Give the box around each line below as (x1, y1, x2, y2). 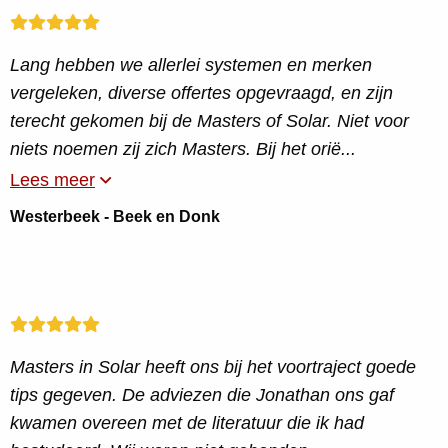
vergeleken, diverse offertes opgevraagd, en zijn (10, 83, 393, 103)
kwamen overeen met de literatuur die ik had (10, 413, 364, 433)
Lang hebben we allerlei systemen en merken (10, 55, 372, 75)
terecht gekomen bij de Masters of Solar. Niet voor (10, 111, 409, 131)
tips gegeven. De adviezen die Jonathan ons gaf (10, 385, 394, 405)
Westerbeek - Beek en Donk (10, 208, 220, 225)
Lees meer (10, 170, 95, 190)
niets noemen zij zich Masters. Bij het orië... (10, 139, 356, 159)
